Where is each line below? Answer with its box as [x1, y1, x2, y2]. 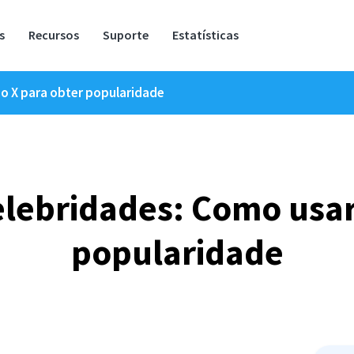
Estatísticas [172, 26, 239, 43]
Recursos [28, 26, 79, 43]
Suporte [103, 26, 149, 43]
